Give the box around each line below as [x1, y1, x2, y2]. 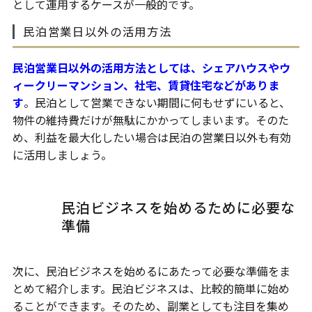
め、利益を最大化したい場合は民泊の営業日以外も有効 [12, 129, 291, 146]
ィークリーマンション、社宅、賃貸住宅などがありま [12, 77, 279, 94]
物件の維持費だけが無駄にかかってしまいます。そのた [12, 111, 289, 129]
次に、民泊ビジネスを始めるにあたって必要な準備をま [12, 263, 290, 280]
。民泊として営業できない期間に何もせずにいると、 [23, 94, 290, 111]
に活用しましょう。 [12, 146, 112, 164]
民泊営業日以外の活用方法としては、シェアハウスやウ [12, 59, 290, 77]
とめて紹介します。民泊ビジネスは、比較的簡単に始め [12, 280, 290, 297]
